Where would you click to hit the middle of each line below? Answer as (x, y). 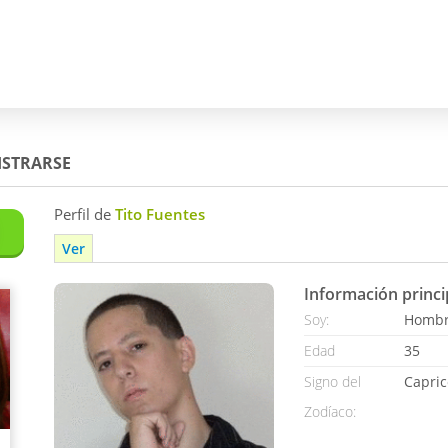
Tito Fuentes (160, 214)
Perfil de (84, 214)
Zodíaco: (330, 411)
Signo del (332, 381)
